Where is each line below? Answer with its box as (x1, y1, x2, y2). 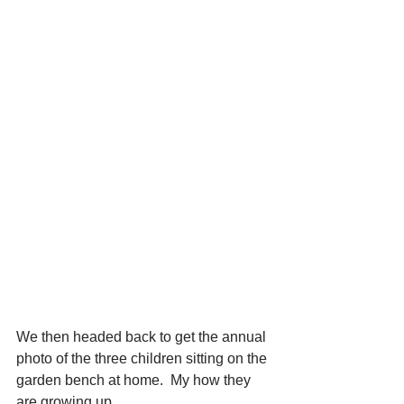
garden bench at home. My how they (16, 372, 254, 388)
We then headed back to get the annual (16, 328, 270, 344)
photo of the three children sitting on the (16, 350, 271, 366)
